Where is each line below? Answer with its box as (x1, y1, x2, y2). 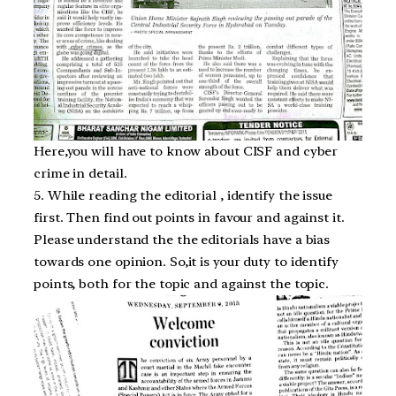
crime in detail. (34, 164, 127, 181)
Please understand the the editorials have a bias (34, 231, 331, 247)
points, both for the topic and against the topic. (34, 275, 330, 292)
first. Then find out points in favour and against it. (34, 209, 345, 225)
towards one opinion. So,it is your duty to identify (34, 253, 339, 270)
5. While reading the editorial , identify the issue (34, 187, 332, 203)
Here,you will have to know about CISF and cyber (34, 142, 339, 159)
